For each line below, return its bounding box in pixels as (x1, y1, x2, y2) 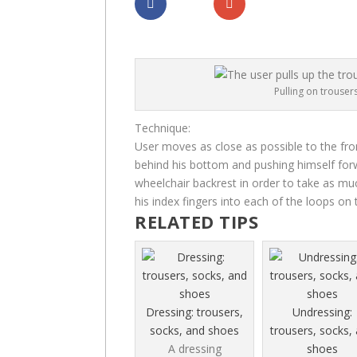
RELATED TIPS (135, 210, 258, 234)
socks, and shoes (150, 323, 239, 339)
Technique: (135, 120, 190, 136)
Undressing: (292, 304, 352, 320)
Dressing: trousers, (146, 304, 243, 320)
